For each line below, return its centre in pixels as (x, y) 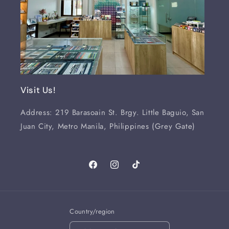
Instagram (125, 170)
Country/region (92, 211)
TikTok (141, 170)
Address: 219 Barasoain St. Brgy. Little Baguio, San (112, 112)
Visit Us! (38, 90)
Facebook (104, 170)
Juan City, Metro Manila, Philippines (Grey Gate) (108, 126)
